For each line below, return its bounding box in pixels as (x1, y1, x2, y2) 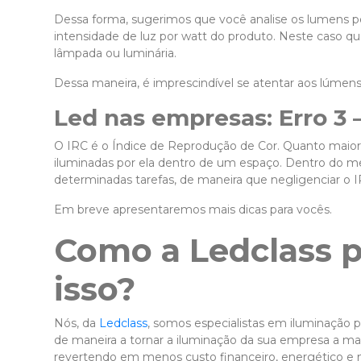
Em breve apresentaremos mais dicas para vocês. (54, 201, 332, 217)
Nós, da (54, 315, 99, 330)
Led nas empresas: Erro (54, 103, 334, 131)
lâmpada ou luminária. (54, 45, 176, 60)
